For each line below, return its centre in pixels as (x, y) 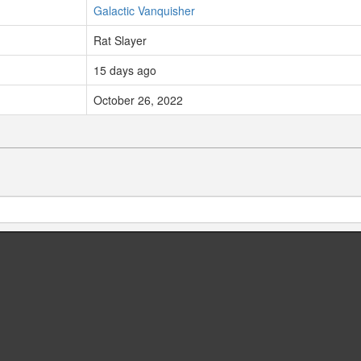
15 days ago (125, 71)
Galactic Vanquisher (144, 11)
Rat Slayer (120, 41)
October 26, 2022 (138, 100)
